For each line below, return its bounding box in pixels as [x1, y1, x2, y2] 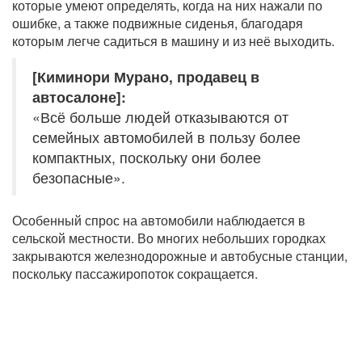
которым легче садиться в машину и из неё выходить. [12, 32, 335, 51]
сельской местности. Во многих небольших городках [12, 229, 326, 248]
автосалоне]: [32, 86, 126, 107]
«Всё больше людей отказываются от [32, 107, 288, 128]
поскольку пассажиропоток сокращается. [12, 264, 258, 284]
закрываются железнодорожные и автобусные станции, [12, 246, 347, 266]
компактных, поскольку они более [32, 147, 261, 168]
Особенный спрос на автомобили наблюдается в [12, 211, 305, 230]
